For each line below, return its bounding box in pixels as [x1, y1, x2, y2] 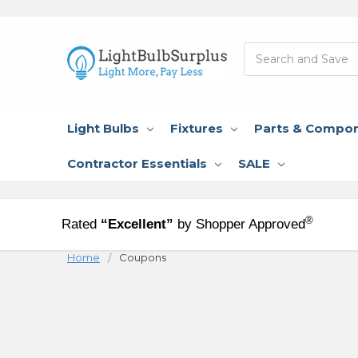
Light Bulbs [67, 120, 139, 136]
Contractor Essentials [67, 155, 207, 171]
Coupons [119, 250, 166, 264]
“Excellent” [101, 216, 174, 232]
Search [244, 42, 282, 58]
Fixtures [170, 120, 223, 136]
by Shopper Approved [177, 216, 306, 232]
